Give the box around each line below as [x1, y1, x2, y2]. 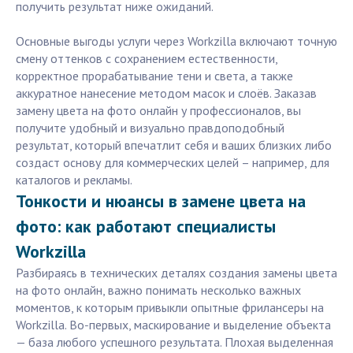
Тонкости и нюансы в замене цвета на [16, 190, 306, 213]
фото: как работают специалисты [16, 215, 276, 238]
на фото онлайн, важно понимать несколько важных [16, 282, 301, 299]
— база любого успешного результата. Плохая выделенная [16, 334, 333, 351]
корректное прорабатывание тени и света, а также [16, 68, 293, 84]
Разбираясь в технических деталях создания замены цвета [16, 265, 337, 281]
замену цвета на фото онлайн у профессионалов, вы [16, 102, 301, 119]
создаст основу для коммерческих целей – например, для [16, 154, 329, 171]
